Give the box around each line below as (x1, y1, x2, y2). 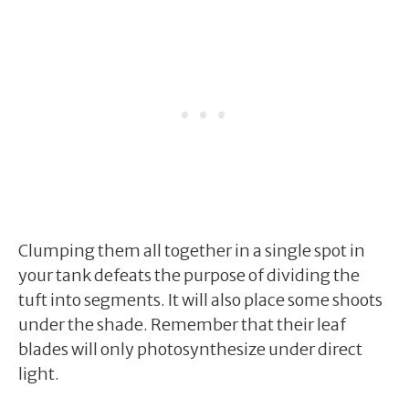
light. (18, 362, 59, 384)
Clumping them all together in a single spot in (18, 239, 365, 261)
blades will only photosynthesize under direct (18, 338, 362, 360)
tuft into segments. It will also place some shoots (18, 288, 383, 310)
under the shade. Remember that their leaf (18, 313, 346, 335)
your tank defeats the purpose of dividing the (18, 264, 360, 286)
